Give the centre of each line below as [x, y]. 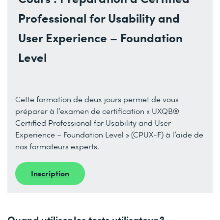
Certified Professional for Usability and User [93, 122]
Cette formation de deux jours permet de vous [97, 99]
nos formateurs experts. [57, 146]
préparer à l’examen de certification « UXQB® [97, 110]
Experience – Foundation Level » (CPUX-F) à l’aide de [109, 134]
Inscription [50, 173]
